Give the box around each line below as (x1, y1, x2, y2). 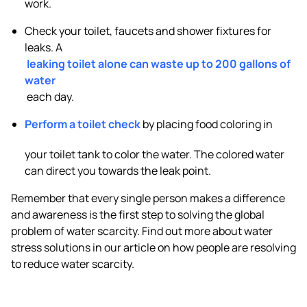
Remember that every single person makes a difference (11, 190, 285, 206)
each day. (25, 88, 74, 104)
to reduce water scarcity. (11, 256, 134, 271)
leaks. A (25, 39, 62, 55)
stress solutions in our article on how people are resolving (11, 239, 296, 255)
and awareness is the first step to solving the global (11, 206, 265, 222)
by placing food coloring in (143, 116, 273, 132)
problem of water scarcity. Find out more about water (11, 223, 273, 238)
